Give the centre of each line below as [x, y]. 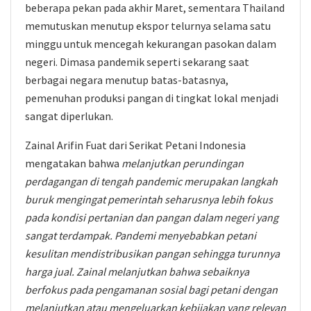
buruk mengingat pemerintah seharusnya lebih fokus [149, 199]
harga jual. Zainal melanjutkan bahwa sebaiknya [137, 271]
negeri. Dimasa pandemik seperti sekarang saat [137, 62]
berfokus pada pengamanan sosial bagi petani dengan [151, 289]
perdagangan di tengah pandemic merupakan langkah [151, 181]
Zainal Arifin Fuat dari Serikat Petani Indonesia [135, 145]
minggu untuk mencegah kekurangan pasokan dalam [151, 44]
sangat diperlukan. [69, 116]
